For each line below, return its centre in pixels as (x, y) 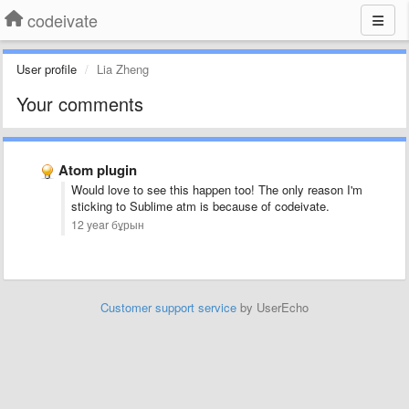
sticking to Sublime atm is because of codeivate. (200, 206)
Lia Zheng (123, 69)
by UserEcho (273, 307)
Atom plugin (98, 170)
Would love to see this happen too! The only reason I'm (217, 189)
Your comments (80, 104)
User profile (47, 69)
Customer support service (168, 307)
